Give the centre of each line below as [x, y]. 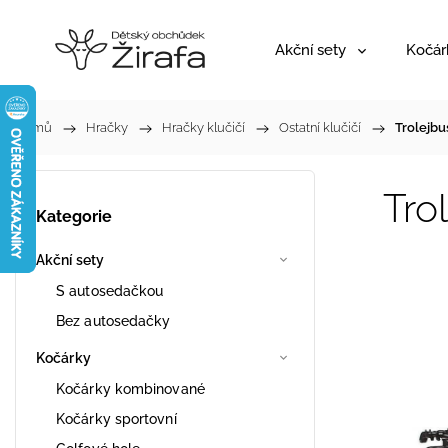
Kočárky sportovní [116, 418]
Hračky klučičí [203, 127]
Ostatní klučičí [320, 127]
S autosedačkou [110, 290]
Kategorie [74, 217]
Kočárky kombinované [130, 388]
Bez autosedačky [113, 320]
